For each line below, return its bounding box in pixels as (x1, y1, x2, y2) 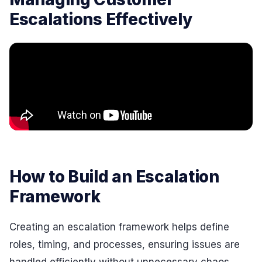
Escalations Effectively (9, 9, 192, 29)
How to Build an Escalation (9, 166, 219, 187)
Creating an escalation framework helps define (9, 220, 229, 233)
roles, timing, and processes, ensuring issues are (9, 238, 240, 250)
